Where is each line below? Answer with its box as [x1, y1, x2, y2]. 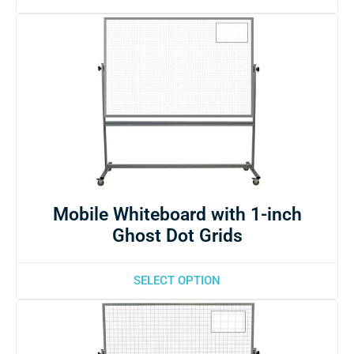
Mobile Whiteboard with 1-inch [52, 203, 302, 225]
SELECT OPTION [134, 273, 220, 288]
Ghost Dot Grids [111, 224, 243, 247]
